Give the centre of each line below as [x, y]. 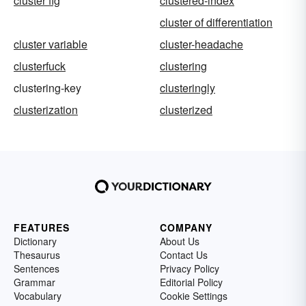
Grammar [34, 282]
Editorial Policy [191, 282]
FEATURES [42, 227]
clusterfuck [40, 66]
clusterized [186, 109]
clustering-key [47, 87]
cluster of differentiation [216, 22]
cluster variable [51, 44]
